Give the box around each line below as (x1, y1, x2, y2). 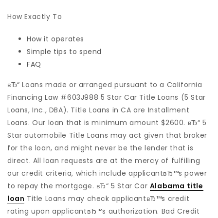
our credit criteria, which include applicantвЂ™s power (7, 168, 207, 178)
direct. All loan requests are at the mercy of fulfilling (7, 156, 200, 165)
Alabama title (149, 181, 203, 191)
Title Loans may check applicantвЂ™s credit (24, 194, 190, 203)
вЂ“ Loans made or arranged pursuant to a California (7, 80, 202, 90)
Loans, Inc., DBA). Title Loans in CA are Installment (7, 105, 190, 115)
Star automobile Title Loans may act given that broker (7, 130, 207, 140)
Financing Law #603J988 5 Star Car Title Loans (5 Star (7, 92, 206, 102)
